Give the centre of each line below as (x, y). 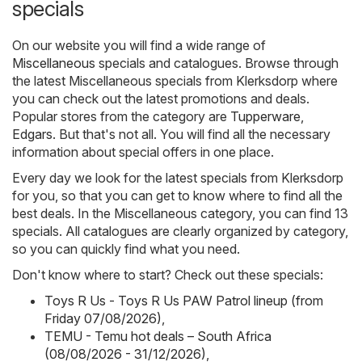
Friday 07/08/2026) (103, 318)
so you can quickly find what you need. (126, 248)
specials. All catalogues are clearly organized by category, (180, 231)
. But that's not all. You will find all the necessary (192, 134)
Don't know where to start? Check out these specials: (168, 274)
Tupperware (265, 116)
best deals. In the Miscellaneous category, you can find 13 (180, 213)
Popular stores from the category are (121, 116)
